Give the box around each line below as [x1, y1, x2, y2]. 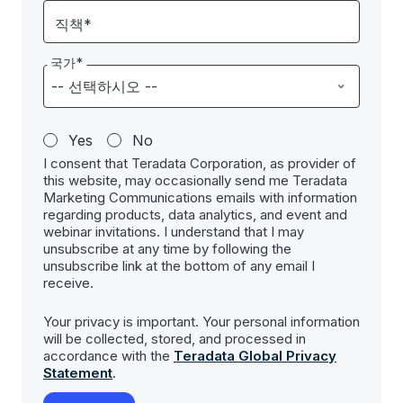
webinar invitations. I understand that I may [43, 223, 304, 240]
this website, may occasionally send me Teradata [43, 172, 347, 189]
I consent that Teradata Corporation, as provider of [43, 155, 356, 172]
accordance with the [43, 347, 174, 364]
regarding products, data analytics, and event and [43, 206, 347, 223]
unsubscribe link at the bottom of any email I [43, 257, 315, 274]
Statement [43, 364, 112, 381]
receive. [43, 274, 94, 291]
